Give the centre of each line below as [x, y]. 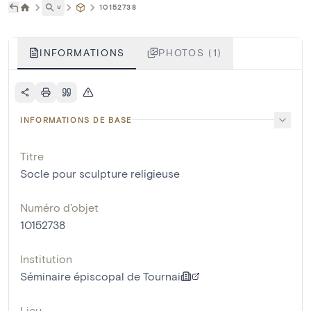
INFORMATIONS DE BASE [76, 119]
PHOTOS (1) [190, 52]
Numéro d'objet [59, 207]
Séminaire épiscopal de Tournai [100, 276]
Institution [46, 258]
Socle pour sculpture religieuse [100, 173]
